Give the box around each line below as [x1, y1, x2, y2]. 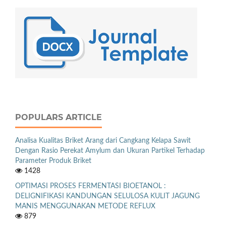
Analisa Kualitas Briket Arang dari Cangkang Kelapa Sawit [15, 137, 191, 144]
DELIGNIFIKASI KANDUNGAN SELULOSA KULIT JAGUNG [15, 192, 200, 200]
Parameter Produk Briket [15, 157, 91, 164]
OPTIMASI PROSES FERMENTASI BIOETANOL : [15, 182, 166, 190]
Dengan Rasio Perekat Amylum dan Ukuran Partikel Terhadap [15, 147, 205, 154]
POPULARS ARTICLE [15, 112, 102, 122]
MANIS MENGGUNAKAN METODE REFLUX [15, 202, 155, 210]
